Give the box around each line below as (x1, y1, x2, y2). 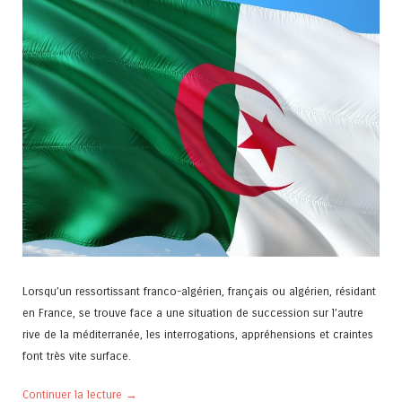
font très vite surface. (22, 348, 131, 363)
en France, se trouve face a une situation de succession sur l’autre (22, 305, 363, 319)
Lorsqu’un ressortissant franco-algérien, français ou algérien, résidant (22, 284, 376, 298)
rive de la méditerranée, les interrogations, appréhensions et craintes (22, 327, 373, 341)
